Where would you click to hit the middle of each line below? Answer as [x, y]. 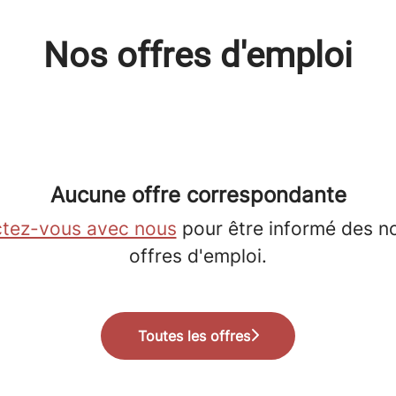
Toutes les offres [194, 335]
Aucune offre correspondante [198, 194]
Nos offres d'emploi [198, 55]
